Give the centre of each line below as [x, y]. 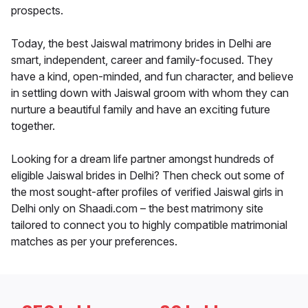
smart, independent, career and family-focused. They [142, 59]
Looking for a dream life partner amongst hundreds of [143, 158]
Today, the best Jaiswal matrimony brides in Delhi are [141, 43]
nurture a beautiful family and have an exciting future [141, 109]
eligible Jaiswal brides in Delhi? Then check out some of [148, 175]
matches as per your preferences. [94, 241]
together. [33, 125]
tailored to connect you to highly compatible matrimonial [149, 224]
